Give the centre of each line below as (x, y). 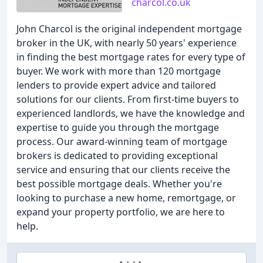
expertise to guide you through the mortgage (118, 127)
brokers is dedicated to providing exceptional (117, 156)
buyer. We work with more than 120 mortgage (119, 71)
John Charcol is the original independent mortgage (129, 29)
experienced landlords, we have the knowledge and (131, 113)
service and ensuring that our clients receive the (123, 170)
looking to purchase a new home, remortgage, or (126, 198)
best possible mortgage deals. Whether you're (119, 184)
